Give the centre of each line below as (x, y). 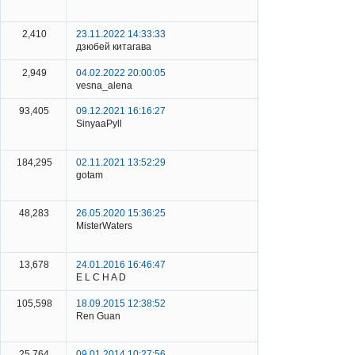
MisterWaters (104, 226)
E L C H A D (101, 277)
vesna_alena (104, 85)
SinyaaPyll (99, 124)
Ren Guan (98, 316)
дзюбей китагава (114, 46)
